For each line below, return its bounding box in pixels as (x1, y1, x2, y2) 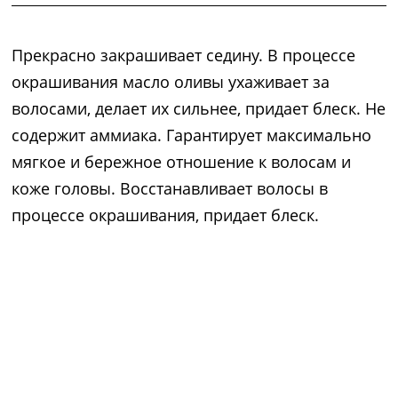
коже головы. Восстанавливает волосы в (12, 178, 329, 200)
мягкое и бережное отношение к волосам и (12, 151, 352, 173)
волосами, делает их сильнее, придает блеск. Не (12, 98, 386, 120)
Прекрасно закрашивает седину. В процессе (12, 44, 356, 67)
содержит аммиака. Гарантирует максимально (12, 124, 372, 147)
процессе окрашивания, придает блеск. (12, 204, 320, 227)
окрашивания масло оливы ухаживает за (12, 71, 330, 93)
